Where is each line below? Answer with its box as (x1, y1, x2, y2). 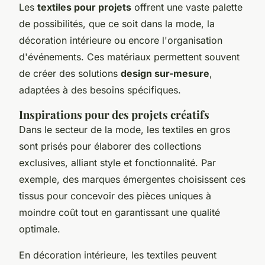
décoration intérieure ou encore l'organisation (19, 34, 222, 46)
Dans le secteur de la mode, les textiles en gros (19, 123, 230, 135)
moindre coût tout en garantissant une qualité (19, 206, 220, 218)
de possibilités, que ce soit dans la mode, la (19, 17, 215, 30)
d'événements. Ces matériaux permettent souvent (19, 50, 240, 63)
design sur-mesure (121, 67, 209, 79)
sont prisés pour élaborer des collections (19, 140, 201, 152)
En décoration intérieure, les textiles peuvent (19, 248, 216, 261)
